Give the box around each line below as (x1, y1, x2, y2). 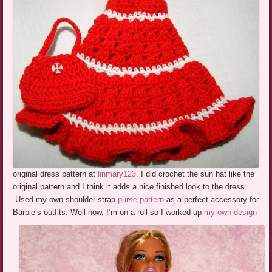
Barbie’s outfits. (13, 208, 71, 217)
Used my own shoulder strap (13, 195, 118, 205)
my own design (204, 208, 257, 217)
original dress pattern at (13, 169, 96, 179)
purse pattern (118, 195, 167, 205)
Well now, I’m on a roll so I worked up (70, 208, 205, 217)
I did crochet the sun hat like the (138, 169, 255, 179)
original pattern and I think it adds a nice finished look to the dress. (13, 182, 248, 192)
